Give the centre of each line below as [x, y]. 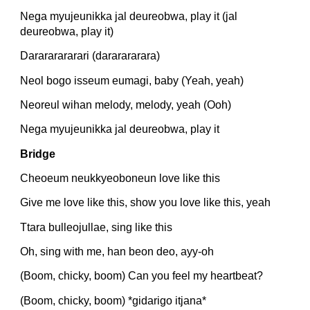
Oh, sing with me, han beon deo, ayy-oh [117, 251]
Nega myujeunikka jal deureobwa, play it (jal [129, 17]
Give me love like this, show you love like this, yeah [146, 203]
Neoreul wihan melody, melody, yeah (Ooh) [126, 105]
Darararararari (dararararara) [90, 56]
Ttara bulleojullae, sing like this [97, 227]
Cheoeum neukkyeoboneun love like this [120, 178]
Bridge [38, 154]
